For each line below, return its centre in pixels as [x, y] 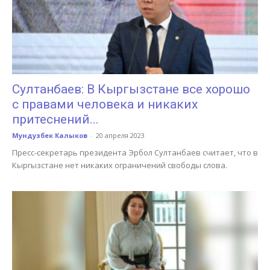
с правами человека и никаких [105, 105]
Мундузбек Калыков [50, 136]
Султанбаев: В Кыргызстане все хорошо [131, 89]
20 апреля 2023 [120, 136]
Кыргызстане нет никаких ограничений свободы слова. [120, 165]
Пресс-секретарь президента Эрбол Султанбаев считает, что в [135, 153]
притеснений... [55, 120]
